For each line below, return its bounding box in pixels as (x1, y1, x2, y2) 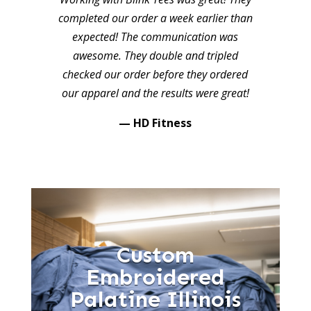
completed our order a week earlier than (58, 10, 253, 26)
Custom (116, 242, 194, 268)
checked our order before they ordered (62, 67, 249, 82)
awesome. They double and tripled (72, 48, 238, 63)
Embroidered (85, 264, 225, 290)
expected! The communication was (72, 29, 239, 44)
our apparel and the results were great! (61, 85, 249, 101)
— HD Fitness (119, 115, 192, 131)
